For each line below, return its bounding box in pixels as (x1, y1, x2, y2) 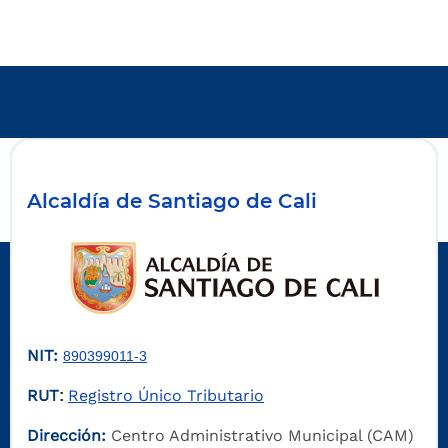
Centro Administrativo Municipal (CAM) (111, 426, 414, 446)
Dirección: (27, 426, 111, 446)
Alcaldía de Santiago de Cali (27, 189, 317, 214)
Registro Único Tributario (68, 386, 264, 406)
